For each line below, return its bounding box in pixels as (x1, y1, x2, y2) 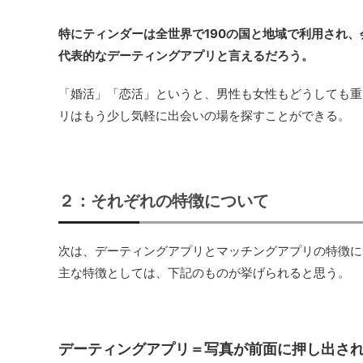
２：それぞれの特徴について (58, 190, 269, 211)
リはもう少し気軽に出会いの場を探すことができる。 (58, 107, 350, 123)
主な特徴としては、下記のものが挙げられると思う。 (58, 264, 350, 280)
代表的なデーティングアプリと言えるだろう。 (58, 47, 314, 63)
